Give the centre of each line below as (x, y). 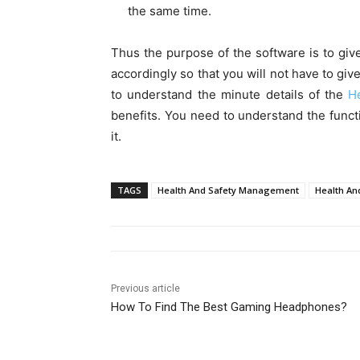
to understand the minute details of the (227, 95)
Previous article (145, 289)
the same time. (170, 11)
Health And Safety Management (228, 190)
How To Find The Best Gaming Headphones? (229, 307)
